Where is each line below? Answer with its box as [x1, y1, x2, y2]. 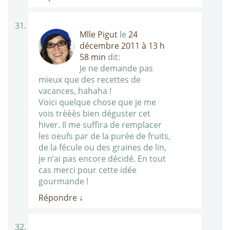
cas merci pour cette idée [39, 164, 137, 176]
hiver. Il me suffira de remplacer [39, 119, 162, 131]
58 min [80, 51, 106, 63]
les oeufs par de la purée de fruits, [39, 130, 170, 142]
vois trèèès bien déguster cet [39, 108, 150, 120]
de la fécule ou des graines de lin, [39, 142, 166, 154]
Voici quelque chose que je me [39, 97, 156, 108]
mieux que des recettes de [39, 74, 141, 86]
